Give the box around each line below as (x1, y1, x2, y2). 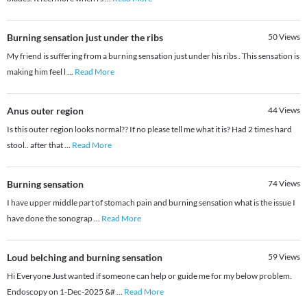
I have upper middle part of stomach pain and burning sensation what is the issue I (7, 197, 295, 208)
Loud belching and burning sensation (7, 251, 162, 264)
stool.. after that (7, 140, 64, 151)
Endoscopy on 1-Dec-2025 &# (7, 286, 116, 297)
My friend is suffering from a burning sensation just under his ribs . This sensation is (7, 51, 299, 62)
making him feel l (7, 66, 67, 77)
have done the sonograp (7, 213, 94, 224)
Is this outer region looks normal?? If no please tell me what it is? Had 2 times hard (7, 124, 292, 135)
